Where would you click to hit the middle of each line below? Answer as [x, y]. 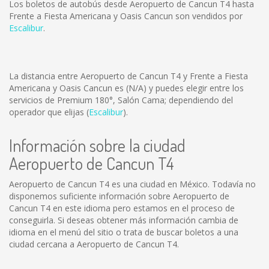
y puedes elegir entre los [195, 88]
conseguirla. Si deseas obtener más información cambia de [124, 220]
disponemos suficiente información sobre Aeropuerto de [119, 196]
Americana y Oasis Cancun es [68, 88]
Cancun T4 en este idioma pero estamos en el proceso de [122, 208]
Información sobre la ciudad [97, 145]
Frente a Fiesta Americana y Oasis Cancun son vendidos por [126, 16]
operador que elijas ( [49, 112]
